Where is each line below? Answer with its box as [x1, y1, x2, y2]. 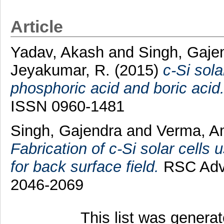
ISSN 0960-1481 [10, 97, 124, 115]
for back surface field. [10, 157, 159, 175]
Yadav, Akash [10, 43, 108, 61]
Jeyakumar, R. [10, 61, 114, 79]
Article [10, 17, 63, 36]
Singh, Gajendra [10, 121, 126, 139]
